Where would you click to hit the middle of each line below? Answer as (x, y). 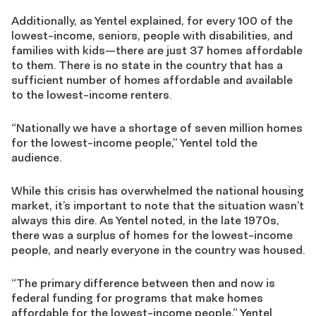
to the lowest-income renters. (91, 95)
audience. (36, 157)
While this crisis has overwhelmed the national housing (158, 190)
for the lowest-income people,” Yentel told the (134, 142)
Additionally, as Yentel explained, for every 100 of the (152, 20)
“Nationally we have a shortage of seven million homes (157, 128)
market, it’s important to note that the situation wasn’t (158, 205)
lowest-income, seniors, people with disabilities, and (152, 35)
